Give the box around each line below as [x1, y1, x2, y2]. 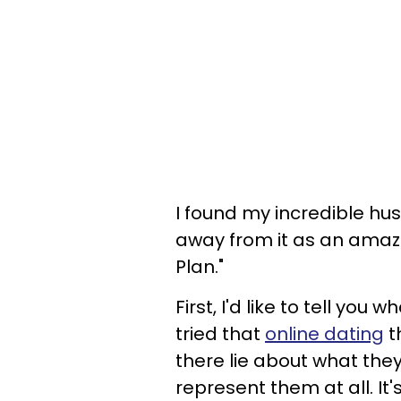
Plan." [175, 254, 224, 279]
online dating [265, 321, 384, 346]
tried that [175, 321, 265, 346]
